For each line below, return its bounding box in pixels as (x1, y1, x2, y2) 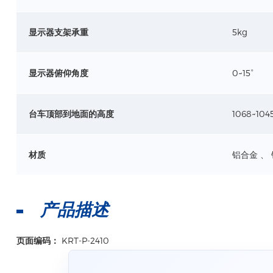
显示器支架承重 (28, 27, 88, 37)
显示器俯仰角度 (28, 68, 88, 78)
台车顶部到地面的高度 (28, 108, 114, 119)
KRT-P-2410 (61, 235, 109, 246)
